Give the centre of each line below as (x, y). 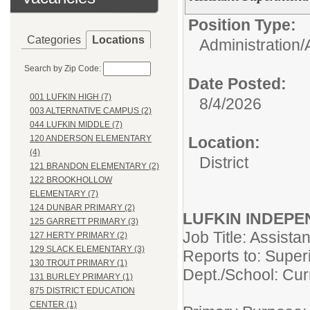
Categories (54, 40)
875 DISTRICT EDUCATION (82, 291)
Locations (118, 40)
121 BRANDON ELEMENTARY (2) (94, 166)
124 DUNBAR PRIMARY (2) (82, 208)
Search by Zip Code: (63, 69)
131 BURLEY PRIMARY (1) (81, 277)
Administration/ (252, 45)
